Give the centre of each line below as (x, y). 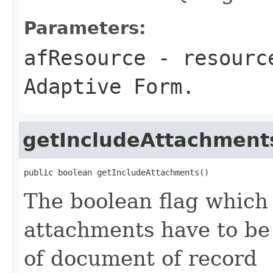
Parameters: (85, 28)
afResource (85, 58)
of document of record (140, 258)
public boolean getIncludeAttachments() (116, 172)
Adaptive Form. (109, 86)
